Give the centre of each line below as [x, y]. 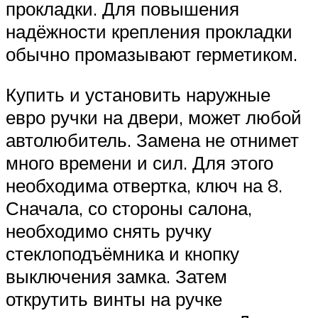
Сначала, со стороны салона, [129, 208]
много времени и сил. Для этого [139, 163]
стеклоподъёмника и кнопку [122, 254]
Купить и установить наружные [138, 95]
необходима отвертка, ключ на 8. [144, 186]
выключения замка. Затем [116, 276]
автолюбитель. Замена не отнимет [152, 140]
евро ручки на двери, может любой [154, 117]
